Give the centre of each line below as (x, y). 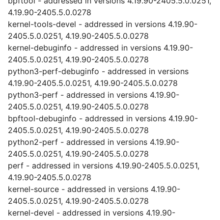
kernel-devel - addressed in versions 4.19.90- (92, 213)
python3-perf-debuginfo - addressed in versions (98, 71)
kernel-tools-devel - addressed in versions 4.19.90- (103, 24)
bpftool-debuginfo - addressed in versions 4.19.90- (103, 118)
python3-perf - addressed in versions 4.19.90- (94, 95)
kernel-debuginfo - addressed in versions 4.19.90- (100, 48)
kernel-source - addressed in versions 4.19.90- (94, 189)
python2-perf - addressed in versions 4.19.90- (94, 142)
